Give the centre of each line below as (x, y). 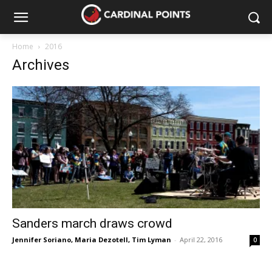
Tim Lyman (151, 240)
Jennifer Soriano (42, 240)
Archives (41, 65)
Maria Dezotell (101, 240)
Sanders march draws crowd (92, 224)
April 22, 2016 (201, 240)
